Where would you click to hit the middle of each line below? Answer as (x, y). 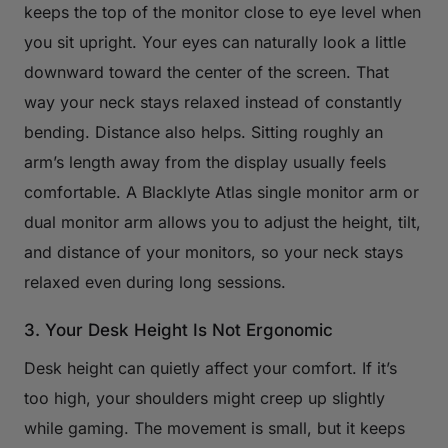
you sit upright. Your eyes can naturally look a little (215, 41)
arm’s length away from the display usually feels (205, 161)
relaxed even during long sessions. (157, 281)
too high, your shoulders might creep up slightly (204, 397)
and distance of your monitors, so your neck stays (213, 251)
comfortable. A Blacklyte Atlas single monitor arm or (221, 191)
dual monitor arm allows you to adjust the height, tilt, (222, 221)
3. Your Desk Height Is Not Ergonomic (178, 329)
